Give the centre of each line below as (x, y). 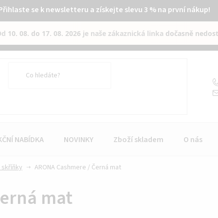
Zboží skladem (138, 139)
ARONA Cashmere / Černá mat (78, 167)
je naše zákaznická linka (123, 33)
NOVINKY (79, 139)
